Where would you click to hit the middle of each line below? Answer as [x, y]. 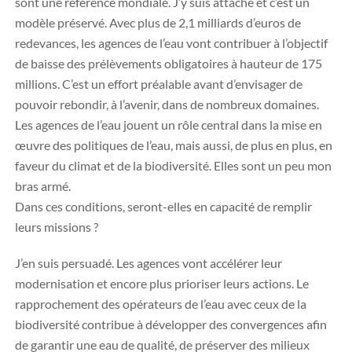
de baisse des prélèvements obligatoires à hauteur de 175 [169, 63]
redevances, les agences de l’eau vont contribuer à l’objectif [171, 43]
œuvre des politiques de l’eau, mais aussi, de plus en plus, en [174, 145]
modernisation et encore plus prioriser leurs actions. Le [162, 283]
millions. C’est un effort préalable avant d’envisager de [159, 84]
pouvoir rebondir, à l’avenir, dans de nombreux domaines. [167, 104]
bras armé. [43, 186]
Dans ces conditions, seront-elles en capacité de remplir [163, 206]
